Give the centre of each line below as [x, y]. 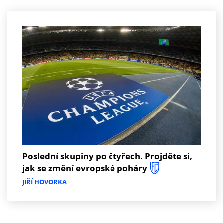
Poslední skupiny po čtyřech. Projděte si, [107, 156]
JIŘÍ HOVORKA [45, 181]
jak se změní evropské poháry [85, 168]
